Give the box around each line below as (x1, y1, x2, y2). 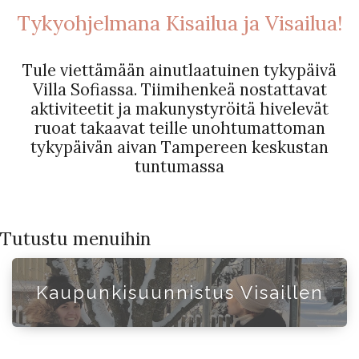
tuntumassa (135, 156, 224, 177)
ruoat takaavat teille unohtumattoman (34, 118, 325, 139)
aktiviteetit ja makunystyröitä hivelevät (30, 99, 329, 119)
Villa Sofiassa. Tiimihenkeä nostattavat (32, 79, 327, 100)
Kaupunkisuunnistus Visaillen (35, 282, 324, 304)
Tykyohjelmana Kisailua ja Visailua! (16, 10, 343, 36)
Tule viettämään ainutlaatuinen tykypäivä (22, 60, 337, 81)
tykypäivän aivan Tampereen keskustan (30, 137, 329, 158)
